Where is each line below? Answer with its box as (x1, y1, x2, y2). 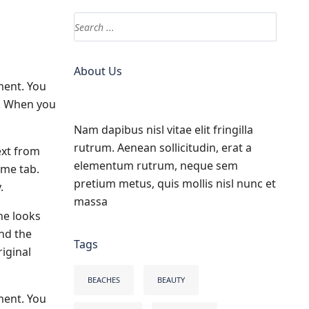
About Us (73, 63, 122, 79)
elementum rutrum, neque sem (73, 158, 238, 173)
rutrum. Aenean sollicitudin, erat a (73, 140, 252, 155)
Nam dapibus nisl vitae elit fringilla (73, 122, 253, 137)
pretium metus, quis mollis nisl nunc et (73, 176, 276, 191)
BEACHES (87, 275, 120, 285)
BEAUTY (157, 275, 185, 285)
